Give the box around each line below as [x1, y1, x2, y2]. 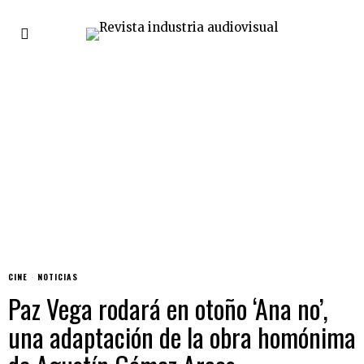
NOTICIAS [37, 271, 78, 283]
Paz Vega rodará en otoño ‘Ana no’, [8, 289, 328, 327]
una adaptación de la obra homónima [8, 318, 356, 356]
